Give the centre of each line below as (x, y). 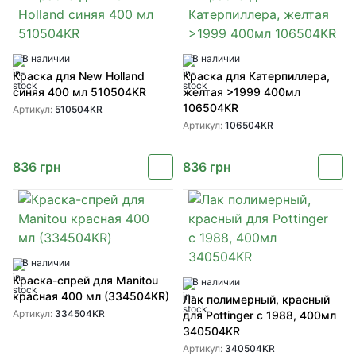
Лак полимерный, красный (256, 299)
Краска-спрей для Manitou (85, 280)
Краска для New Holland (79, 76)
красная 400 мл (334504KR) (91, 296)
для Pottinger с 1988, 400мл (259, 315)
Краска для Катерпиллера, (256, 76)
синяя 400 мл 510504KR (79, 92)
